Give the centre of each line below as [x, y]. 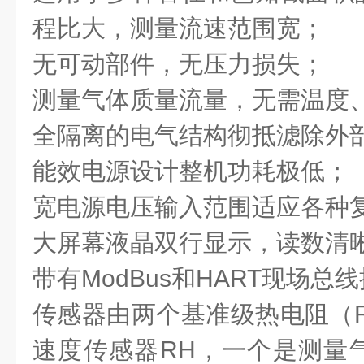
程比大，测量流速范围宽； [179, 28]
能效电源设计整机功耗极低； [191, 171]
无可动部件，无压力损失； [179, 64]
